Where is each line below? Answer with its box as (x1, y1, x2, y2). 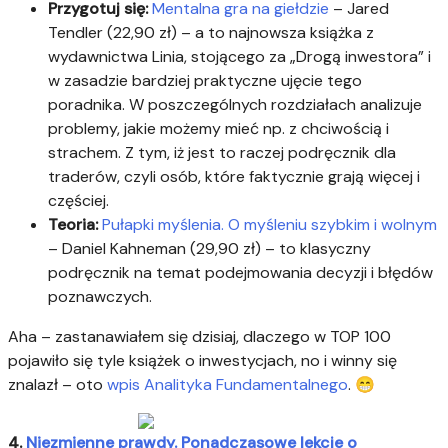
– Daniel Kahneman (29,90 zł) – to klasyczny (48, 238, 371, 260)
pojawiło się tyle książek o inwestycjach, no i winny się (8, 350, 397, 372)
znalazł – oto (8, 374, 107, 396)
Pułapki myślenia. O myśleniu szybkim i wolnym (102, 214, 437, 236)
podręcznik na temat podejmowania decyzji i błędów (48, 262, 433, 284)
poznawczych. (48, 286, 152, 308)
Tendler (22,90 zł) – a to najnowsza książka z (48, 22, 374, 44)
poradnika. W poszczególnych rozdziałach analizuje (48, 94, 422, 116)
